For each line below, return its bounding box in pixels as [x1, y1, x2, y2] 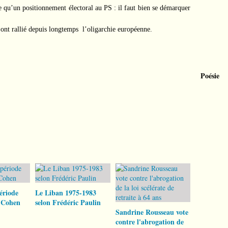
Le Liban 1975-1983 [35, 187, 96, 198]
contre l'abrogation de [115, 216, 184, 227]
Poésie [201, 70, 219, 81]
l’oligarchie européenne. [82, 25, 152, 33]
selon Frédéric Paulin [35, 197, 101, 208]
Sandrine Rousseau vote [115, 207, 188, 217]
